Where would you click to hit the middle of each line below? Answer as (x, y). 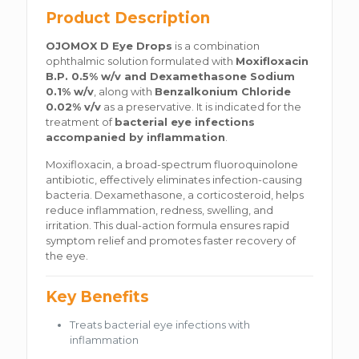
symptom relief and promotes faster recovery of (171, 240)
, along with (125, 91)
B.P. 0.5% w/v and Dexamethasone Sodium (171, 76)
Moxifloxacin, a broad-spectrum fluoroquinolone (172, 164)
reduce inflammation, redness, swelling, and (160, 210)
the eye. (67, 255)
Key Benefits (98, 296)
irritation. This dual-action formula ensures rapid (168, 225)
